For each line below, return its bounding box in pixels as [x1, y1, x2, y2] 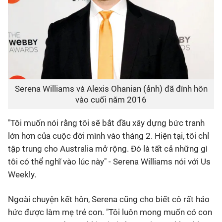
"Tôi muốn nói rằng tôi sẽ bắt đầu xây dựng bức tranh [8, 117, 205, 128]
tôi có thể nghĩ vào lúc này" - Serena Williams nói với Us [8, 156, 211, 166]
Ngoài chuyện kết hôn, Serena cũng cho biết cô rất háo [8, 194, 210, 204]
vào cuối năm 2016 [75, 94, 147, 105]
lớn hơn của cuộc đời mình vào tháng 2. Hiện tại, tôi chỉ [8, 130, 209, 141]
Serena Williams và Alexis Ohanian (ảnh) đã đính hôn [14, 83, 208, 94]
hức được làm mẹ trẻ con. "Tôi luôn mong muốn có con [8, 207, 212, 217]
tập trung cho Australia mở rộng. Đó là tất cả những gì [8, 143, 208, 154]
